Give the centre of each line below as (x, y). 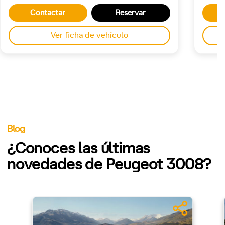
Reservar (131, 13)
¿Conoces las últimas (79, 148)
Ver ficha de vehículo (89, 35)
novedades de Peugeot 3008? (109, 164)
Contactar (48, 13)
